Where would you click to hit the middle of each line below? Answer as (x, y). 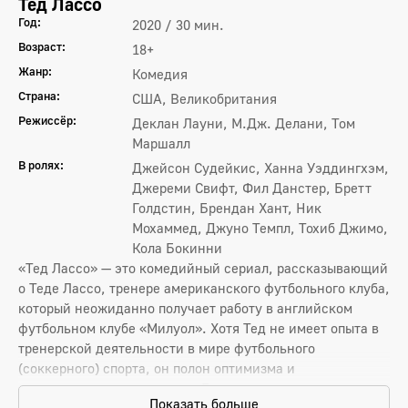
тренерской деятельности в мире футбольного (167, 348)
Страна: (39, 96)
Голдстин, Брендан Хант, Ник (227, 208)
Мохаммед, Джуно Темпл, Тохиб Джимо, (260, 228)
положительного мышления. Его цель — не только (177, 388)
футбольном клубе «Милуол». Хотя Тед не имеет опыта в (199, 328)
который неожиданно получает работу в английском (185, 308)
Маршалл (161, 143)
